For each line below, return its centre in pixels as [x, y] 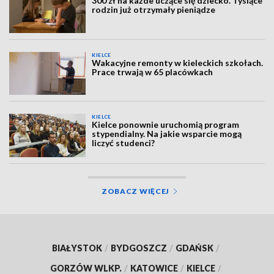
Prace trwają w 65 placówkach [153, 72]
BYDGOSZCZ [139, 248]
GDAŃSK [194, 248]
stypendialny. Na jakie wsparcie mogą [167, 134]
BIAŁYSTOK [77, 248]
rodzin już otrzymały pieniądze [154, 10]
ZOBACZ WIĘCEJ [135, 191]
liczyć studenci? [124, 143]
